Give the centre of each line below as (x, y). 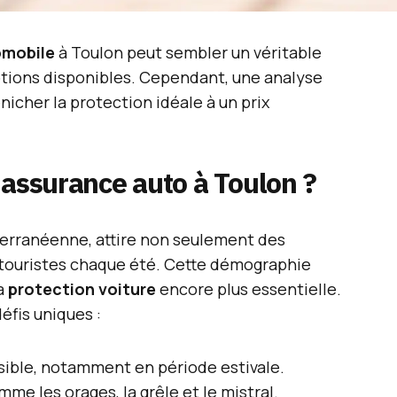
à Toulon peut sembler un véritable (188, 52)
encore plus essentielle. (249, 289)
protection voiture (82, 289)
